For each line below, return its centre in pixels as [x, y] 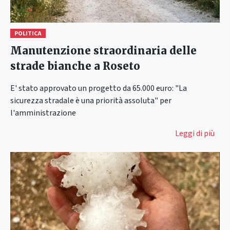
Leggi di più [195, 134]
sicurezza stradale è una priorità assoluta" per [91, 101]
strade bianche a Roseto [75, 66]
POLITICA [28, 34]
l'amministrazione [43, 113]
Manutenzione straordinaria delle [103, 51]
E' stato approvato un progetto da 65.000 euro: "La [99, 89]
